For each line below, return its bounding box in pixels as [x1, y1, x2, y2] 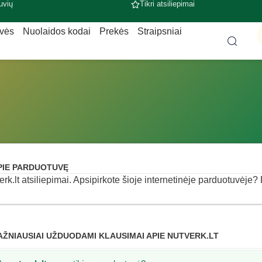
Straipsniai [137, 26, 182, 36]
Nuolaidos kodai [22, 26, 91, 36]
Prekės [99, 26, 129, 36]
